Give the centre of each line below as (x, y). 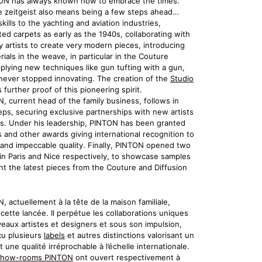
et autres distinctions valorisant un (130, 235)
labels (54, 235)
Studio (182, 78)
